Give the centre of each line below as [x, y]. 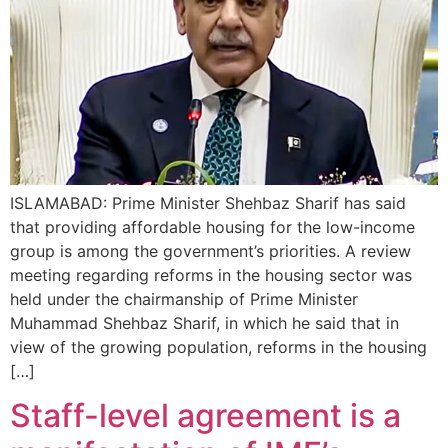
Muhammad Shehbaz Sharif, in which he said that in [204, 323]
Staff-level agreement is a [205, 416]
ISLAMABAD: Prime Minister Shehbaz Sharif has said [208, 203]
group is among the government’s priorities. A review [210, 251]
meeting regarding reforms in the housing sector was [211, 275]
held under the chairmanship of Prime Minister [184, 299]
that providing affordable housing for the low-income [212, 227]
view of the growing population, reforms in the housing [218, 347]
